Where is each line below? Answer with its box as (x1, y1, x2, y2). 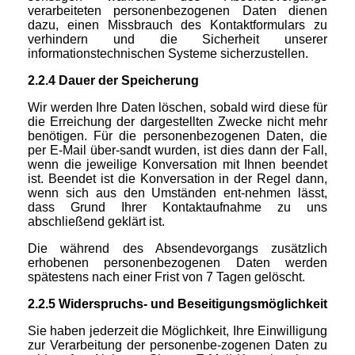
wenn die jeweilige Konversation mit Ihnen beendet (28, 158, 327, 172)
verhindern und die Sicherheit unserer (28, 32, 327, 47)
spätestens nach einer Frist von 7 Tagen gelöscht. (28, 270, 305, 284)
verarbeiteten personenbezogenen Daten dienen (28, 4, 327, 18)
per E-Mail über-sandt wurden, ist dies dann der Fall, (28, 143, 327, 158)
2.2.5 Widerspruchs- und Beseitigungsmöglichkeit (28, 297, 327, 311)
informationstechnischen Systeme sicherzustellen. (28, 47, 308, 61)
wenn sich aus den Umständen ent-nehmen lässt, (28, 186, 327, 200)
